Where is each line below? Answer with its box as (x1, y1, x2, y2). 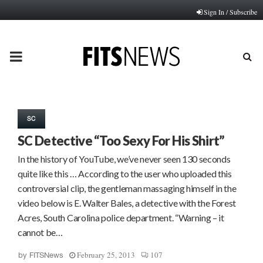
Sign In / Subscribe (204, 7, 257, 16)
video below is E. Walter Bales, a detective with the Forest (18, 197, 237, 208)
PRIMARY (9, 46, 72, 65)
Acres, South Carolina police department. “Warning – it (18, 212, 224, 223)
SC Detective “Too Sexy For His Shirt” (18, 133, 224, 149)
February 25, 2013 (77, 249, 135, 260)
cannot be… (18, 227, 63, 238)
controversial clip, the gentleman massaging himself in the (18, 183, 237, 194)
